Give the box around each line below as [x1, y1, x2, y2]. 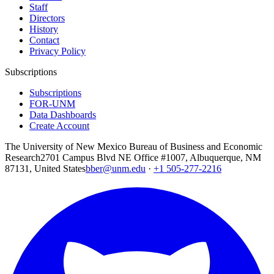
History [29, 24, 58, 35]
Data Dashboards [29, 109, 96, 120]
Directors [29, 13, 65, 24]
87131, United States [5, 163, 86, 174]
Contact [29, 35, 59, 46]
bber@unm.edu [86, 163, 146, 174]
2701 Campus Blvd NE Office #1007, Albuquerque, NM [40, 152, 261, 163]
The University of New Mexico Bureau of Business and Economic [5, 141, 262, 152]
